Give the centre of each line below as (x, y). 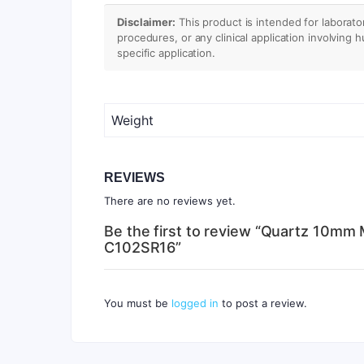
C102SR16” (143, 247)
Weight (132, 120)
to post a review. (263, 303)
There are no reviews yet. (170, 200)
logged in (195, 303)
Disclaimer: (146, 22)
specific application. (166, 52)
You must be (138, 303)
